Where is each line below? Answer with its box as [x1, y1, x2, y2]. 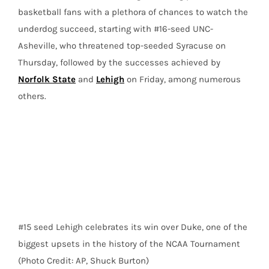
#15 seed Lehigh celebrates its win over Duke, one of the [18, 222, 247, 233]
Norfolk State [18, 74, 76, 85]
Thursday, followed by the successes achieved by [18, 57, 220, 68]
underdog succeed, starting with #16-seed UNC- [18, 23, 213, 35]
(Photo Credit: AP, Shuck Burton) [18, 255, 149, 267]
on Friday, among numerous [124, 74, 241, 85]
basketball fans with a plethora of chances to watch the [18, 7, 248, 18]
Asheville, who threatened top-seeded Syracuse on [18, 40, 226, 52]
